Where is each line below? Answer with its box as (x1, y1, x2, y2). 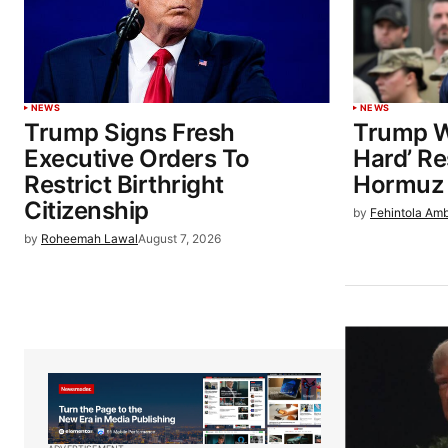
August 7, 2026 (138, 231, 221, 247)
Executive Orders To (24, 144, 250, 174)
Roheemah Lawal (41, 231, 138, 247)
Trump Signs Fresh (24, 118, 235, 148)
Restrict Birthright (24, 170, 224, 200)
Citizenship (24, 196, 149, 226)
